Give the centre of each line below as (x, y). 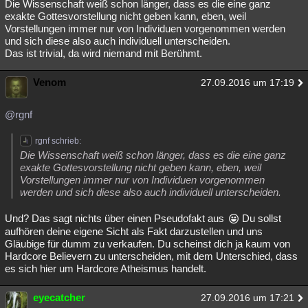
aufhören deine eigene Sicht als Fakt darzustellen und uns (134, 231)
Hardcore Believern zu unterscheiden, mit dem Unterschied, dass (151, 256)
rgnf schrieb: (58, 141)
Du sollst (260, 218)
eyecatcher (59, 297)
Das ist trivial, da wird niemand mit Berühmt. (103, 53)
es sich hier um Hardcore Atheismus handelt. (106, 268)
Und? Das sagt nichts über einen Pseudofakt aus (116, 218)
